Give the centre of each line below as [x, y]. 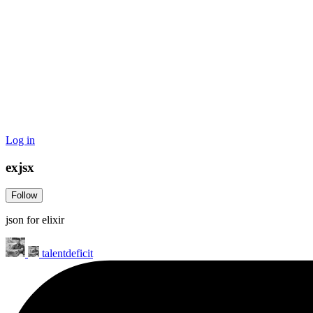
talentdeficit [67, 254]
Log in [20, 140]
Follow [24, 196]
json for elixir [35, 220]
